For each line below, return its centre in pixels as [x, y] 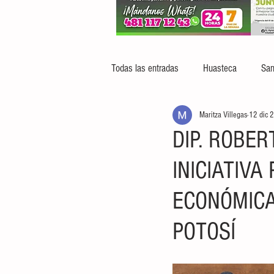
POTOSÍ [204, 231]
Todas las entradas [145, 68]
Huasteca [220, 68]
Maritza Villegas [223, 115]
